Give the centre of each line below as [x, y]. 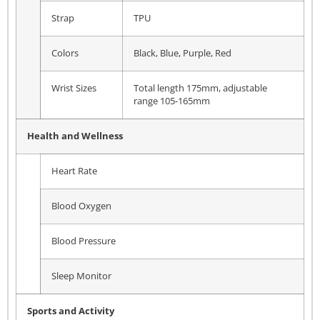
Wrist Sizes [74, 88]
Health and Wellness [75, 136]
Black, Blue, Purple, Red [182, 53]
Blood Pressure [84, 241]
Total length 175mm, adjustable [200, 88]
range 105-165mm [172, 101]
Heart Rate [74, 171]
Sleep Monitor [81, 276]
